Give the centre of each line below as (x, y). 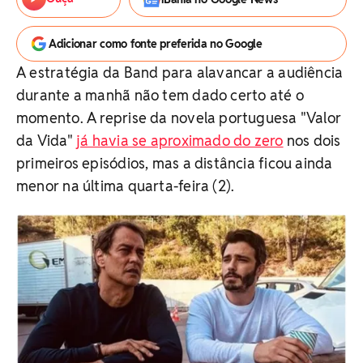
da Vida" (46, 141)
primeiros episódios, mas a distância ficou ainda (175, 163)
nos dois (312, 141)
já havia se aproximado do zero (179, 141)
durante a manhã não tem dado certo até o (160, 95)
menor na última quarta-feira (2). (126, 186)
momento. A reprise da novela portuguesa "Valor (179, 118)
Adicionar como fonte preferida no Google (156, 44)
